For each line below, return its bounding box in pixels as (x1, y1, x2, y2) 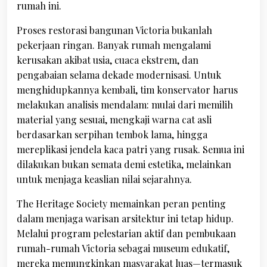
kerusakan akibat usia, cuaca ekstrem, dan (17, 54, 198, 66)
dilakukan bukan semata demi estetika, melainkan (17, 158, 231, 170)
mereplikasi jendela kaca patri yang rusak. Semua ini (17, 143, 244, 156)
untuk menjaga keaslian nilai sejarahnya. (17, 173, 192, 185)
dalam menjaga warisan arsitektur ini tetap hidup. (17, 212, 234, 225)
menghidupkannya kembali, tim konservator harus (17, 83, 238, 96)
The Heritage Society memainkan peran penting (17, 197, 226, 210)
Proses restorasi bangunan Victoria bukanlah (17, 24, 212, 36)
